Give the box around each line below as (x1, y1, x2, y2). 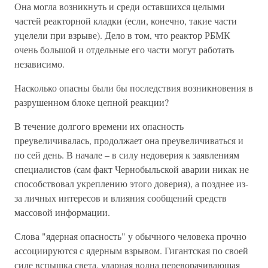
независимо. (14, 57, 65, 70)
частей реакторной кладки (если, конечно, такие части (14, 14, 237, 27)
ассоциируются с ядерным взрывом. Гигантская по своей (14, 244, 248, 257)
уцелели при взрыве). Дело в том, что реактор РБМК (14, 29, 230, 41)
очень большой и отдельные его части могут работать (14, 43, 234, 56)
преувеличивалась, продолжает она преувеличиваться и (14, 134, 243, 147)
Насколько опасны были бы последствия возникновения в (14, 81, 253, 94)
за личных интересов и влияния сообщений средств (14, 191, 227, 204)
